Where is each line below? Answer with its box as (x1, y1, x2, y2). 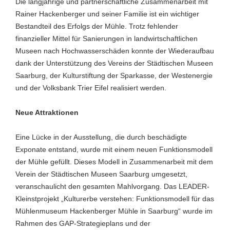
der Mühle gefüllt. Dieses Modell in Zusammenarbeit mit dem (15, 158, 213, 166)
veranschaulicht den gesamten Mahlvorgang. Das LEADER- (15, 182, 209, 190)
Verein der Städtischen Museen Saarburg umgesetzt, (15, 170, 187, 178)
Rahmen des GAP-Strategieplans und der (15, 219, 150, 227)
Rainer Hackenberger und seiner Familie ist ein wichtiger (15, 10, 199, 18)
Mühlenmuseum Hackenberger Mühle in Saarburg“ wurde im (15, 207, 213, 215)
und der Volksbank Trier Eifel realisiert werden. (15, 84, 166, 92)
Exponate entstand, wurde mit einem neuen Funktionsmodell (15, 145, 213, 154)
